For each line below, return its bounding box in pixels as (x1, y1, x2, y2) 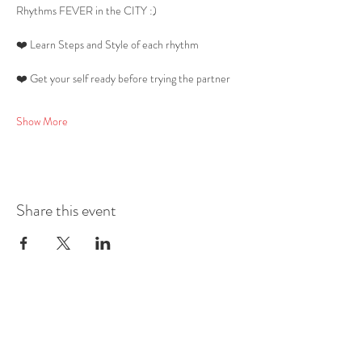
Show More (16, 113, 68, 129)
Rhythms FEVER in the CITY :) (16, 2, 159, 19)
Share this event (16, 199, 116, 222)
